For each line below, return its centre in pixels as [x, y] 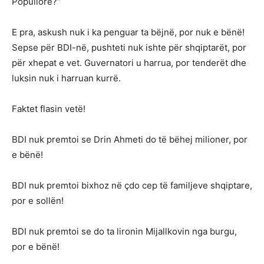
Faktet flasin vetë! [49, 108]
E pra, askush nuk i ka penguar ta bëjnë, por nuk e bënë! [128, 32]
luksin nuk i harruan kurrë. [66, 78]
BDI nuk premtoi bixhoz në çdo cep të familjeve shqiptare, [132, 185]
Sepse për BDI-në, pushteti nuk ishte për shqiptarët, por [129, 47]
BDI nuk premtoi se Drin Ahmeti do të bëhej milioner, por [130, 139]
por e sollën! [38, 200]
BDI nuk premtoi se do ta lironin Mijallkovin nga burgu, [124, 231]
